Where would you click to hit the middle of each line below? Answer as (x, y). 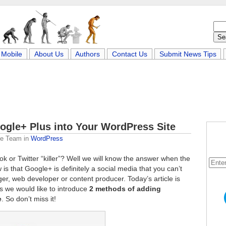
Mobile (12, 54)
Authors (88, 54)
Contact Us (130, 54)
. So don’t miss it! (29, 199)
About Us (49, 54)
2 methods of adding (125, 189)
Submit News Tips (188, 54)
